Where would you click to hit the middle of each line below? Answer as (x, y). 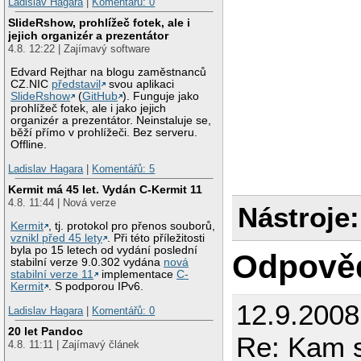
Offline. (29, 145)
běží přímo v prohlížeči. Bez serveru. (104, 133)
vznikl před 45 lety (57, 238)
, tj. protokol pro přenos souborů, (132, 226)
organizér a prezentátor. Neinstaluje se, (111, 121)
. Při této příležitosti (156, 238)
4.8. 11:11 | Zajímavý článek (74, 345)
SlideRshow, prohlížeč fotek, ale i (100, 23)
